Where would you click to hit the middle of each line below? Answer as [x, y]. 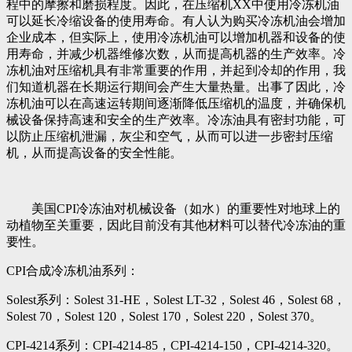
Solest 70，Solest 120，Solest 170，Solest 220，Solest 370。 [164, 316]
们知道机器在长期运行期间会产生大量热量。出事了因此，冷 [176, 86]
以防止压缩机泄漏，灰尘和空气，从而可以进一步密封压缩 [170, 136]
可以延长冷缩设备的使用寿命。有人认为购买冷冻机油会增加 [176, 20]
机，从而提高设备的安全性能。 [94, 152]
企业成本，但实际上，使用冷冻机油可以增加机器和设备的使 [176, 37]
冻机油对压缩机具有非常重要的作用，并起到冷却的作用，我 [176, 70]
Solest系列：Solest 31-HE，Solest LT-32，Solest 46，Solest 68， [176, 299]
